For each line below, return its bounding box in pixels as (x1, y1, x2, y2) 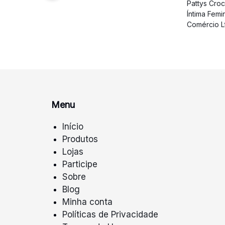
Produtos (62, 134, 98, 144)
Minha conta (62, 196, 113, 207)
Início (62, 121, 84, 132)
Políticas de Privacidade (62, 209, 159, 219)
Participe (62, 159, 98, 169)
